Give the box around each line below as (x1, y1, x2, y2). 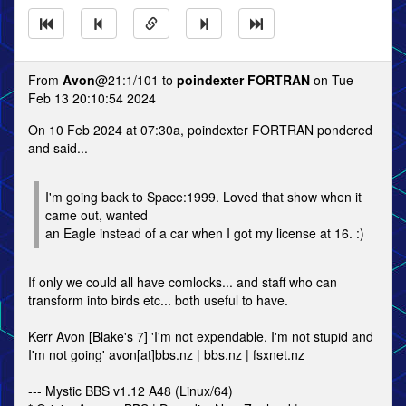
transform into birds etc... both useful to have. (28, 291, 288, 309)
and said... (28, 139, 88, 157)
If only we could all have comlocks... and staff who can (28, 273, 337, 291)
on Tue (310, 71, 353, 89)
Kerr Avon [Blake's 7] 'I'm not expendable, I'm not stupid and (28, 327, 373, 345)
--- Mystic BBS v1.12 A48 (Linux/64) (28, 382, 233, 400)
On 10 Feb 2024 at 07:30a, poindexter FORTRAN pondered (28, 121, 372, 139)
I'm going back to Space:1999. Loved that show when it (45, 188, 362, 206)
